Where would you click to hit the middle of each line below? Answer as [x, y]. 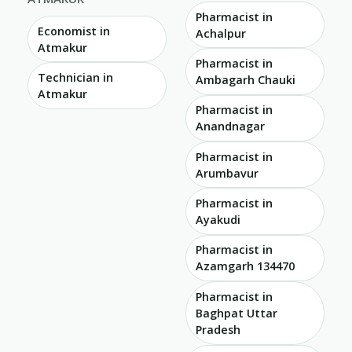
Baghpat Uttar [236, 313]
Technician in [75, 78]
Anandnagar [230, 126]
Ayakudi [218, 220]
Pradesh [218, 329]
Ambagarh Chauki [246, 80]
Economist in [74, 31]
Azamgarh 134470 [245, 266]
